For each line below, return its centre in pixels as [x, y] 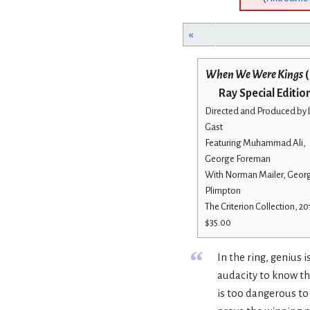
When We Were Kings [255, 74]
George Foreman [237, 158]
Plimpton [222, 190]
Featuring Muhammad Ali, [255, 143]
